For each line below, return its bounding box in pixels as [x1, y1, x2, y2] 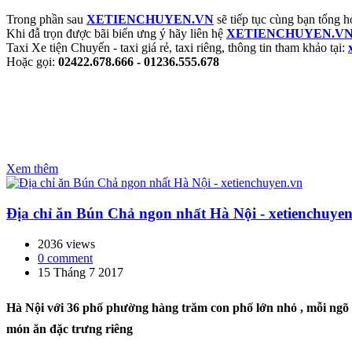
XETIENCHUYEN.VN [86, 13, 214, 27]
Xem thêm [6, 162, 58, 176]
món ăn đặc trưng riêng [6, 321, 133, 335]
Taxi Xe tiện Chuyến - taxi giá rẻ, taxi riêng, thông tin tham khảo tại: [6, 41, 348, 55]
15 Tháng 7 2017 [38, 265, 123, 279]
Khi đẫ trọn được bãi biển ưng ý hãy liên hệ [6, 27, 226, 41]
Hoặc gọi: [6, 55, 55, 69]
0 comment [38, 251, 93, 265]
